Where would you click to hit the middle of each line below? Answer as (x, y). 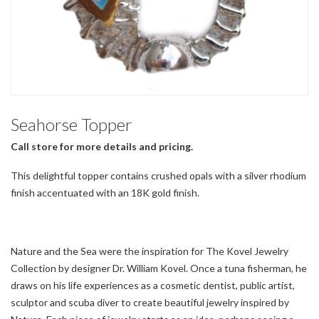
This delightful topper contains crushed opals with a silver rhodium (158, 175)
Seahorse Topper (72, 124)
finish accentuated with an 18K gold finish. (105, 192)
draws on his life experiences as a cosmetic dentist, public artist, (153, 286)
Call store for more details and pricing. (102, 146)
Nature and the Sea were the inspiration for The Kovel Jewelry (150, 251)
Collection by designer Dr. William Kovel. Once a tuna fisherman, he (159, 268)
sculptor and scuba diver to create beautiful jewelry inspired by (150, 303)
